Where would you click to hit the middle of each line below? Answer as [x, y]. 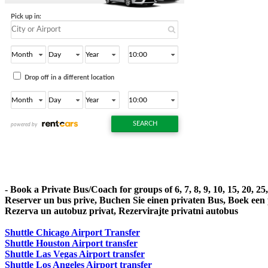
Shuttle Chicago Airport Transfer [72, 233]
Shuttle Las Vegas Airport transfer [75, 254]
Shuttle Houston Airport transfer [71, 243]
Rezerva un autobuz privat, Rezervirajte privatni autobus [121, 211]
